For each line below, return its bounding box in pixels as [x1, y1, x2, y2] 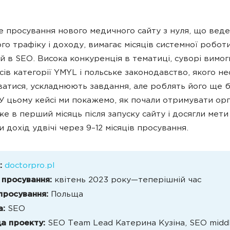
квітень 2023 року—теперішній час [54, 176, 201, 185]
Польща [51, 190, 83, 199]
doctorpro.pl [5, 162, 54, 170]
